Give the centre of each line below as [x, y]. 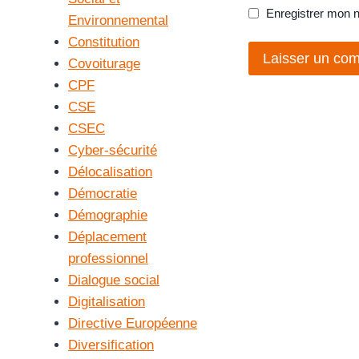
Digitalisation [107, 301]
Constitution [104, 42]
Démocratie [103, 193]
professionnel [108, 258]
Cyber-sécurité [113, 150]
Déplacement [107, 236]
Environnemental [118, 20]
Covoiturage [104, 63]
